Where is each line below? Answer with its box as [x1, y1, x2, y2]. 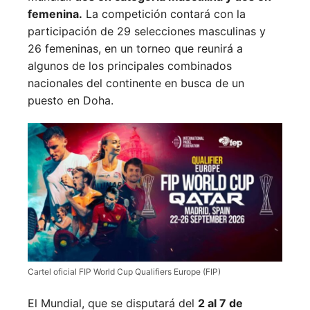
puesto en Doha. [28, 93, 113, 108]
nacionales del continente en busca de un [28, 76, 244, 91]
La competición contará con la [82, 7, 246, 21]
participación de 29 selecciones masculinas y [28, 24, 266, 39]
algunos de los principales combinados [28, 59, 232, 73]
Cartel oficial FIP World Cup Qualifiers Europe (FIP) [28, 266, 221, 277]
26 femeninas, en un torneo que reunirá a [28, 42, 243, 56]
